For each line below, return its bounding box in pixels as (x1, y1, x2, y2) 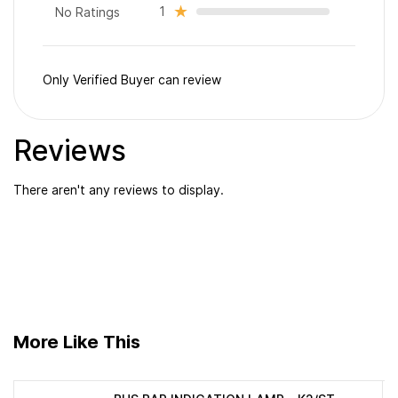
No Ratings (55, 4, 120, 20)
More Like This (13, 331, 140, 353)
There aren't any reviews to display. (13, 182, 224, 197)
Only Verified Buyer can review (43, 72, 221, 87)
